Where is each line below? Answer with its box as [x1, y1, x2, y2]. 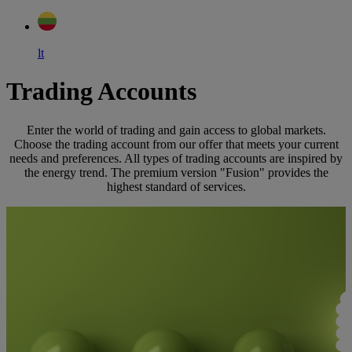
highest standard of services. [106, 179, 246, 193]
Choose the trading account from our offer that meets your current [13, 137, 339, 151]
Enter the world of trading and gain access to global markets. [26, 123, 326, 137]
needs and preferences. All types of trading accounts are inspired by [9, 151, 343, 165]
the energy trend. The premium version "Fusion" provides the [24, 165, 328, 179]
